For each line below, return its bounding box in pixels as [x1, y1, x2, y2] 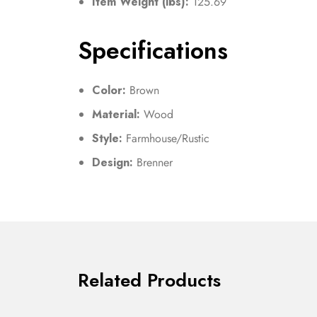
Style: [92, 130, 122, 147]
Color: [92, 82, 126, 99]
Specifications [78, 33, 228, 69]
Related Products [78, 267, 221, 294]
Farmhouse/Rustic [122, 130, 209, 147]
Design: [92, 154, 133, 171]
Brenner [133, 154, 173, 171]
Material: [92, 106, 140, 123]
